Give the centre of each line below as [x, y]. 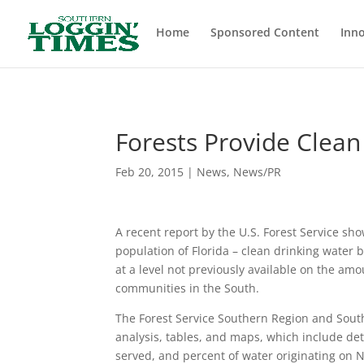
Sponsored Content [265, 32]
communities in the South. [187, 288]
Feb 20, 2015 [149, 172]
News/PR [257, 172]
